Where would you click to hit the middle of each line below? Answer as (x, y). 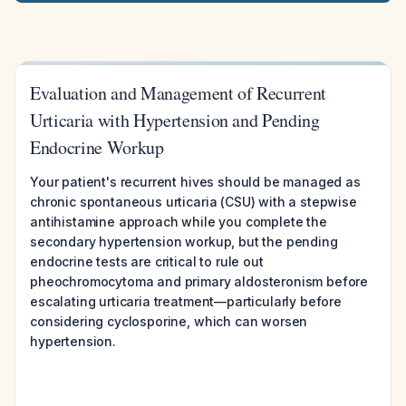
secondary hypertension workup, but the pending (184, 242)
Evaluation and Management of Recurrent (179, 93)
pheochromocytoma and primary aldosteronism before (199, 281)
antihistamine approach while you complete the (179, 222)
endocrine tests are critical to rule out (147, 261)
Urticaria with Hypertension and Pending (175, 120)
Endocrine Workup (97, 147)
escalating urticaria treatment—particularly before (186, 301)
